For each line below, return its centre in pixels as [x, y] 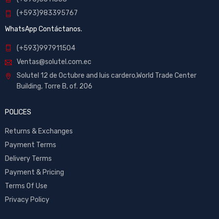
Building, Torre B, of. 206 [55, 86]
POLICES [18, 112]
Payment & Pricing [34, 172]
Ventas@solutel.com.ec [54, 62]
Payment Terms [31, 145]
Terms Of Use [26, 186]
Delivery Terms [28, 158]
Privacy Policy [27, 199]
